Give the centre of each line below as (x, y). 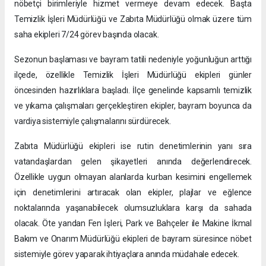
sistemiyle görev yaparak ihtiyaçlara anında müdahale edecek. (127, 254)
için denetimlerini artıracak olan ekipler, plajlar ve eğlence (133, 193)
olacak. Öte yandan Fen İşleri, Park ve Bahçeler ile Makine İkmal (133, 224)
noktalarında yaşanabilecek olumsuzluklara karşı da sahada (133, 208)
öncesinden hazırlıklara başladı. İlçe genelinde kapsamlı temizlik (133, 91)
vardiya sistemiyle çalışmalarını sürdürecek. (93, 121)
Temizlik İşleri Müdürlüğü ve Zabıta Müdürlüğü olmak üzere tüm (133, 19)
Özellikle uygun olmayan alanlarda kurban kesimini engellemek (133, 177)
